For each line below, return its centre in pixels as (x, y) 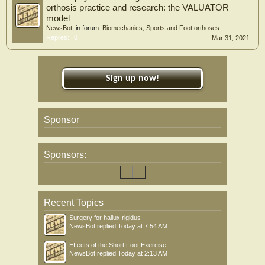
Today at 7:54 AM (143, 226)
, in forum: (87, 28)
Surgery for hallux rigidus (105, 217)
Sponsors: (65, 154)
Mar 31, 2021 (231, 38)
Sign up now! (132, 78)
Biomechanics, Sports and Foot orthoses (161, 28)
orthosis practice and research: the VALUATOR (138, 7)
